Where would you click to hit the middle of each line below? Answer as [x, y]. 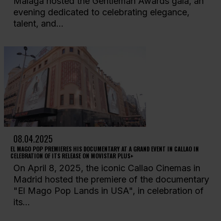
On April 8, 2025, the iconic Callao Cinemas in [107, 168]
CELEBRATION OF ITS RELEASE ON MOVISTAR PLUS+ [72, 155]
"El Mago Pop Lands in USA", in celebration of [108, 191]
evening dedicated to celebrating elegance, [101, 12]
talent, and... [38, 24]
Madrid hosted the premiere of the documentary [111, 180]
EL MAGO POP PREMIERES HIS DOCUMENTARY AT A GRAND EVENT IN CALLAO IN [104, 148]
